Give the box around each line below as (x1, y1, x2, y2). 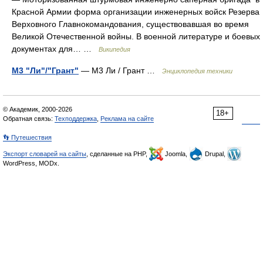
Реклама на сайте (100, 115, 154, 122)
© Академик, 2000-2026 (3, 106, 72, 113)
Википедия (99, 46, 130, 53)
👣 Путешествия (3, 134, 52, 141)
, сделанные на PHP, (86, 150, 149, 157)
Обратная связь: (3, 115, 55, 122)
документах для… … (12, 44, 99, 53)
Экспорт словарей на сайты (3, 150, 86, 157)
